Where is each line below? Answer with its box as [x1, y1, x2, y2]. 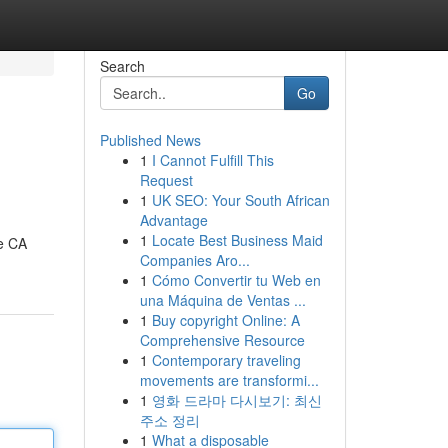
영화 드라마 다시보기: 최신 [151, 390, 322, 410]
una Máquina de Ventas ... [139, 290, 306, 310]
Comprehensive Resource [139, 330, 305, 350]
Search [99, 56, 145, 76]
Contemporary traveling [151, 350, 301, 370]
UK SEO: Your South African [151, 190, 330, 210]
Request [139, 170, 193, 190]
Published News [99, 130, 201, 150]
